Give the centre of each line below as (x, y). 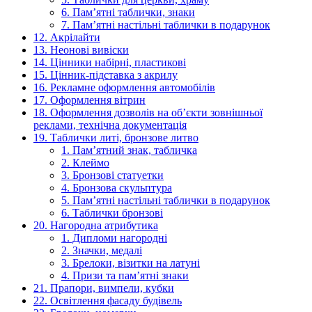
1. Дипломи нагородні (114, 238)
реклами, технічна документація (110, 125)
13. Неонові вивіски (81, 50)
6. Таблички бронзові (112, 213)
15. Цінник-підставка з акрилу (106, 75)
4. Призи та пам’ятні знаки (125, 276)
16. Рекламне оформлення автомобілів (124, 88)
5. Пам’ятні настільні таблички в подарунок (166, 201)
